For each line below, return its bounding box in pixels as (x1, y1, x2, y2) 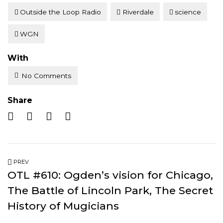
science (175, 7, 202, 16)
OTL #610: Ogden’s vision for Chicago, (7, 169, 213, 182)
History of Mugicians (7, 200, 119, 213)
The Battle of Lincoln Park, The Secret (7, 184, 213, 197)
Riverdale (122, 7, 154, 16)
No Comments (21, 72, 72, 80)
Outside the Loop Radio (19, 7, 101, 16)
